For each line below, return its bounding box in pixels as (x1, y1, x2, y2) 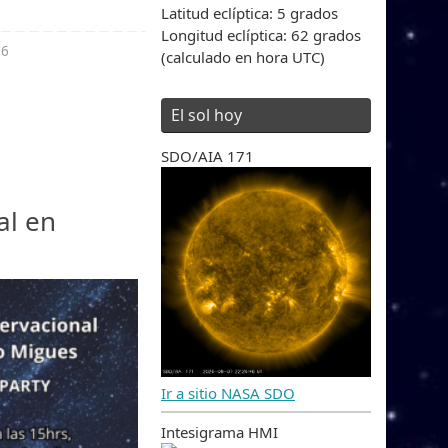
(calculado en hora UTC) (161, 46, 325, 67)
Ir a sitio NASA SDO (161, 382, 295, 403)
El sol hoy (171, 103, 242, 126)
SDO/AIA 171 (161, 145, 254, 166)
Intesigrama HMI (161, 421, 278, 442)
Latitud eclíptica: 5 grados (161, 2, 338, 23)
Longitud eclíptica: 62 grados (161, 24, 361, 45)
